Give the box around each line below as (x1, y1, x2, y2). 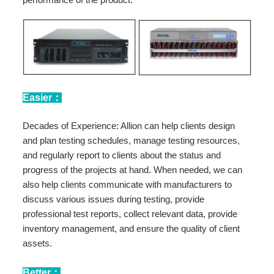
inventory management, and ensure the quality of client (23, 223, 240, 234)
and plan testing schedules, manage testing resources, (23, 135, 240, 146)
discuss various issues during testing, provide (23, 193, 205, 204)
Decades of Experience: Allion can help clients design (23, 120, 235, 131)
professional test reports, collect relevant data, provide (23, 208, 238, 219)
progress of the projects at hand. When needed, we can (23, 164, 243, 175)
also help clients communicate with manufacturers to (23, 179, 232, 190)
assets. (23, 237, 53, 248)
